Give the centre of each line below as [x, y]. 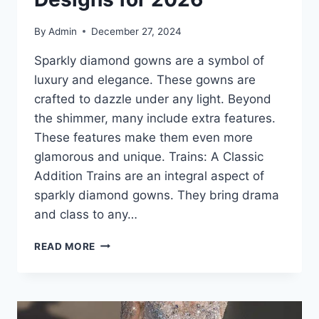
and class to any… [86, 214]
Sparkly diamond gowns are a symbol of [149, 60]
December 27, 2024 [137, 31]
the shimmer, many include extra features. [155, 118]
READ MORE [65, 246]
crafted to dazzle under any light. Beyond [153, 99]
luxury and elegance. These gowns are [145, 79]
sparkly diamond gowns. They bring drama [157, 195]
